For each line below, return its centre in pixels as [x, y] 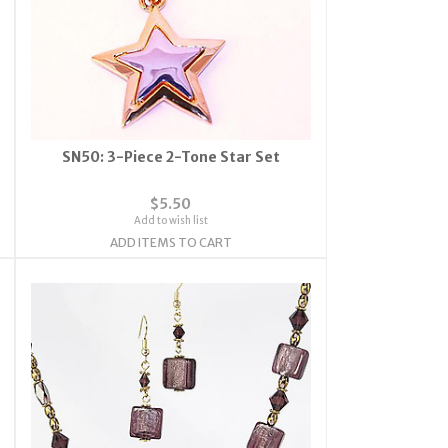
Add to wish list [170, 220]
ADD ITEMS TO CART [170, 242]
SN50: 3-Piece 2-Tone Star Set [170, 156]
